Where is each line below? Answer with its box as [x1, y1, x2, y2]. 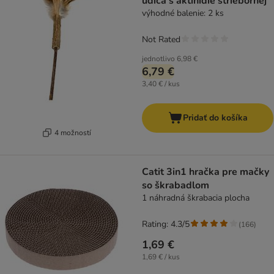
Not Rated [142, 34, 180, 46]
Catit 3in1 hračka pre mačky [142, 165, 269, 179]
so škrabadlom [142, 179, 209, 193]
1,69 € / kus [142, 252, 180, 262]
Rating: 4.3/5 [142, 218, 190, 231]
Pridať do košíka [182, 112, 248, 124]
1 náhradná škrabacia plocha [142, 192, 250, 204]
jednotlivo [142, 54, 175, 64]
